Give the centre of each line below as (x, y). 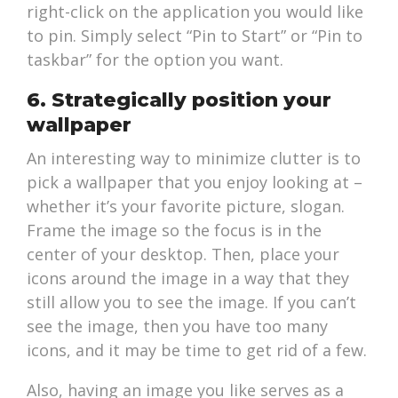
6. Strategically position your (179, 100)
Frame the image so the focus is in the (175, 231)
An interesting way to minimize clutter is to (194, 159)
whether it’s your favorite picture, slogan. (186, 207)
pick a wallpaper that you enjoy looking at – (195, 183)
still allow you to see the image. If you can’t (192, 302)
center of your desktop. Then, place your (183, 255)
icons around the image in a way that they (188, 279)
